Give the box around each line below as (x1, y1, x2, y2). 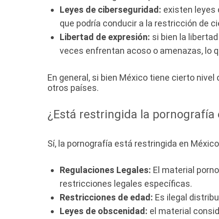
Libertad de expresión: (60, 32, 150, 43)
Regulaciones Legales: (60, 165, 151, 175)
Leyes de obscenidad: (60, 206, 148, 217)
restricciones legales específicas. (60, 178, 192, 189)
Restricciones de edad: (60, 192, 153, 203)
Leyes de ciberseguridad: (60, 4, 161, 15)
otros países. (47, 83, 99, 93)
